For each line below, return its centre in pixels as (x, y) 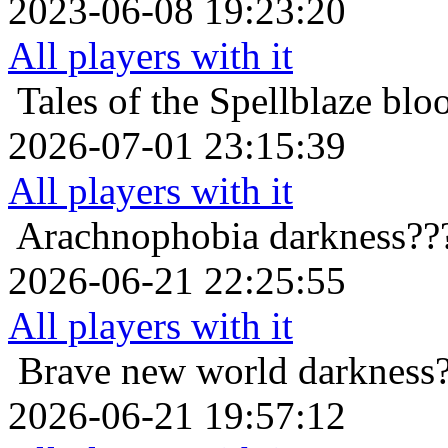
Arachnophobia (137, 236)
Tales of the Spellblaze (194, 101)
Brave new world (153, 371)
